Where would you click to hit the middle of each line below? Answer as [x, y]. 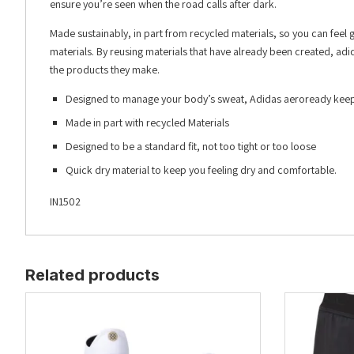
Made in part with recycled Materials [147, 123]
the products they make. [105, 70]
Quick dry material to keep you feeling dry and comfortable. [201, 170]
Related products [92, 275]
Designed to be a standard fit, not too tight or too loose [190, 147]
